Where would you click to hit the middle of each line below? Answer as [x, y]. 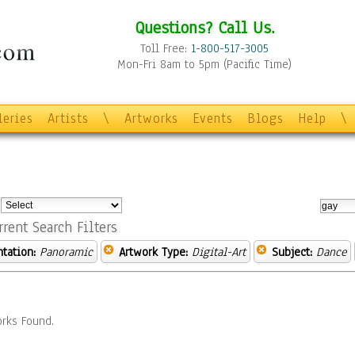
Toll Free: [166, 48]
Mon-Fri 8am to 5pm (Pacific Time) [204, 64]
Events [213, 118]
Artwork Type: [153, 252]
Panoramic [66, 252]
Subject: [292, 252]
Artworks [151, 118]
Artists [68, 118]
